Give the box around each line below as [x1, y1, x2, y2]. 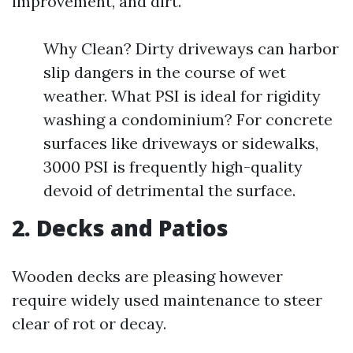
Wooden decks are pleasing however [12, 266, 283, 286]
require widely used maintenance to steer [12, 290, 322, 310]
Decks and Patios [36, 213, 229, 243]
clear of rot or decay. [12, 314, 166, 333]
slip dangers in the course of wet [43, 62, 286, 82]
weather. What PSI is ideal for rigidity [43, 86, 321, 106]
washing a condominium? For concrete [43, 110, 333, 129]
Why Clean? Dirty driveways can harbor [43, 39, 339, 58]
